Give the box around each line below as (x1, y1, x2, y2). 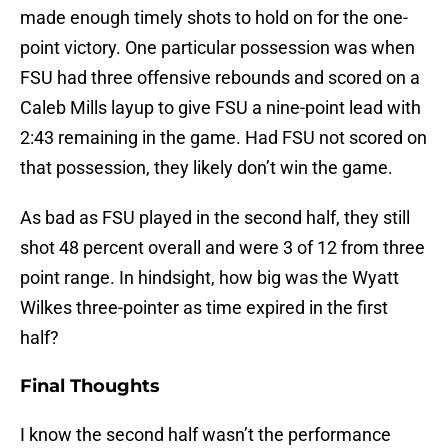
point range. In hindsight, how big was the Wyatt (20, 267, 399, 289)
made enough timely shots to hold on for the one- (20, 7, 408, 29)
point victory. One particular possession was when (20, 37, 415, 59)
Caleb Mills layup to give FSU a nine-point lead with (20, 97, 421, 119)
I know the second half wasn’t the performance (20, 424, 391, 446)
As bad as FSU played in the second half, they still (20, 207, 410, 229)
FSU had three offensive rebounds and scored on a (20, 67, 420, 89)
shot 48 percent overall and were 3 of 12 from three (20, 237, 425, 259)
